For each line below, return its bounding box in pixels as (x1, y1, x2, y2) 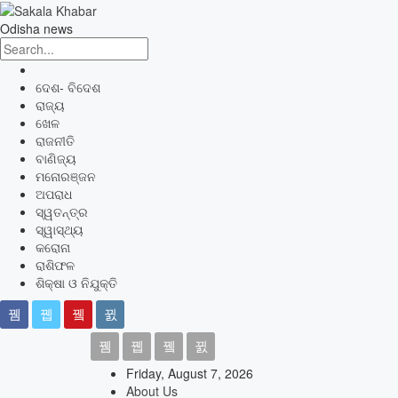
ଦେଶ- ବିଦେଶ (36, 78, 100, 97)
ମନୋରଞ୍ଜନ (36, 167, 96, 186)
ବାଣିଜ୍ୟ (36, 149, 76, 168)
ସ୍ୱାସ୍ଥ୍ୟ (36, 220, 84, 239)
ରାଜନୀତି (36, 131, 75, 150)
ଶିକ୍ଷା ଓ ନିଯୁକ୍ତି (36, 274, 117, 292)
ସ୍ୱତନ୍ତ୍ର (36, 203, 88, 221)
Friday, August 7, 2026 (126, 364, 253, 383)
